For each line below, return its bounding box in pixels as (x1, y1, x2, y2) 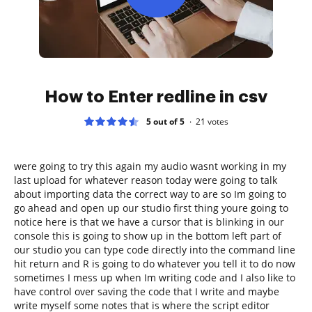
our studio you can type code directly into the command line (14, 242, 295, 256)
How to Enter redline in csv (45, 88, 267, 105)
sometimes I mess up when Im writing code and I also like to (14, 270, 295, 284)
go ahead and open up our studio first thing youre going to (14, 201, 288, 214)
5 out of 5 (146, 115, 185, 127)
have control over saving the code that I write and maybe (14, 284, 279, 298)
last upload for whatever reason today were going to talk (14, 173, 277, 187)
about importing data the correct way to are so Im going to (14, 187, 286, 201)
